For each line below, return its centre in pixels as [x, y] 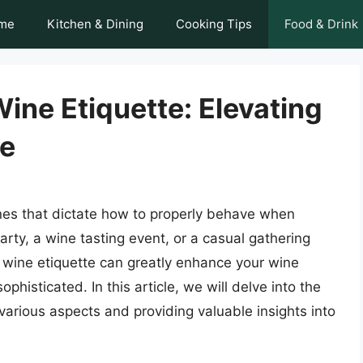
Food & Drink [321, 24]
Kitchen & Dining [95, 24]
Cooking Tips [214, 24]
